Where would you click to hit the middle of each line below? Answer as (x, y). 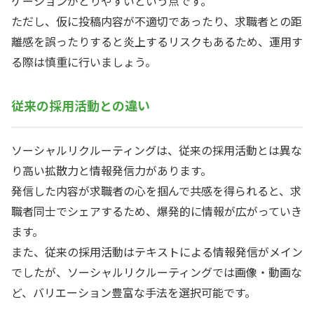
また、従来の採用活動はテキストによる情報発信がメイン (157, 251)
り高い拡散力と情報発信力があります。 (111, 170)
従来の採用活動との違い (81, 105)
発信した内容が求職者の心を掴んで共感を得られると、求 (156, 190)
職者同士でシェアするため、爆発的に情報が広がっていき (157, 211)
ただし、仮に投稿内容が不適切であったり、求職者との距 (157, 21)
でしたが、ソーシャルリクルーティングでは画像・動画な (157, 272)
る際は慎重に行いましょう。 (84, 62)
